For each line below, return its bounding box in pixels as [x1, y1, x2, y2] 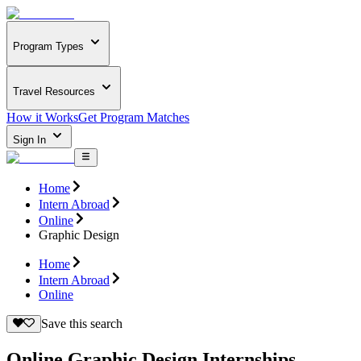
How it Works [6, 110, 78, 125]
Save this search [40, 316, 122, 330]
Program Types [13, 40, 84, 53]
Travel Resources [13, 85, 95, 98]
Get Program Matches [78, 110, 189, 125]
